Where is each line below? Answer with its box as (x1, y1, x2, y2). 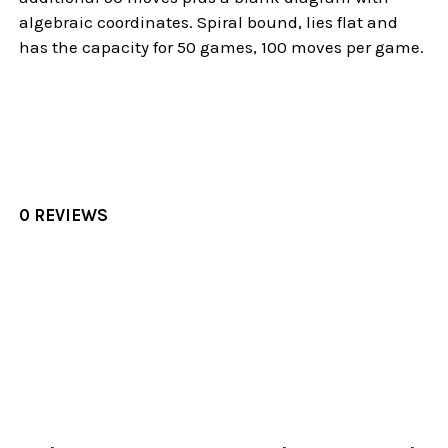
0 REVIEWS (19, 204, 109, 225)
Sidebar (19, 406, 98, 431)
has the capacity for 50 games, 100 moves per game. (19, 36, 425, 57)
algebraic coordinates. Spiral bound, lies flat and (19, 11, 399, 32)
